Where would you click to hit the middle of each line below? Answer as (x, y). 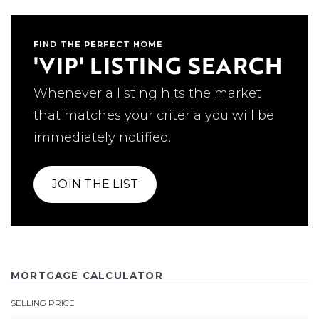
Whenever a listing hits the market (147, 93)
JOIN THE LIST (95, 184)
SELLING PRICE (43, 303)
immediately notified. (102, 137)
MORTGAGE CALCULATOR (87, 275)
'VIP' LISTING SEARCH (158, 65)
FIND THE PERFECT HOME (99, 44)
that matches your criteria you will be (154, 115)
